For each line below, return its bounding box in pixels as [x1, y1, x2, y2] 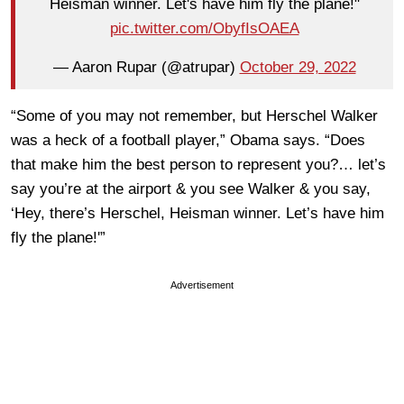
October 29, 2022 [239, 59, 356, 77]
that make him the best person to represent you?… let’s [11, 155, 386, 173]
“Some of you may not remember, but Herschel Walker [11, 106, 378, 124]
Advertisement [170, 279, 234, 290]
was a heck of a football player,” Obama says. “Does [11, 131, 365, 149]
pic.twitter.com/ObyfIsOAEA [109, 20, 299, 38]
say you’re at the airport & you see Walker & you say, [11, 179, 371, 197]
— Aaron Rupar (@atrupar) [52, 59, 240, 77]
